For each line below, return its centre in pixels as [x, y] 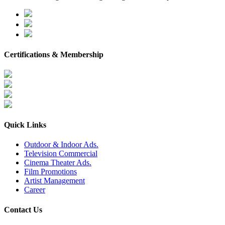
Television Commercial [61, 154]
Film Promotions [50, 172]
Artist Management [54, 181]
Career [35, 190]
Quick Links [25, 125]
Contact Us [23, 209]
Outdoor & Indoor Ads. [61, 145]
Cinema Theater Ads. [58, 163]
